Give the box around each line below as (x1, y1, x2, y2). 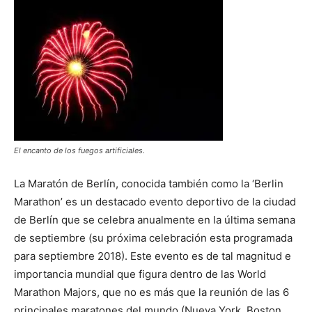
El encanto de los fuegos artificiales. (14, 145, 145, 155)
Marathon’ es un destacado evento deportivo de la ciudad (14, 194, 296, 208)
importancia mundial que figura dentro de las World (14, 267, 266, 281)
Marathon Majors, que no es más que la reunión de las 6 (14, 285, 289, 299)
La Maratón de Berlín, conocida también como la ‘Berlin (14, 176, 283, 190)
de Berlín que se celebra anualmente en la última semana (14, 212, 295, 226)
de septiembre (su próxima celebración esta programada (14, 231, 292, 244)
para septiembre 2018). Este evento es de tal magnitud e (14, 249, 291, 263)
